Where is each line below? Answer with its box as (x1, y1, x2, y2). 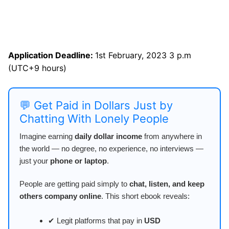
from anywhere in (142, 131, 202, 141)
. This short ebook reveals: (101, 191, 190, 200)
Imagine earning (19, 131, 75, 141)
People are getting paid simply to (19, 179, 129, 188)
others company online (19, 191, 101, 200)
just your (19, 156, 50, 165)
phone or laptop (50, 156, 107, 165)
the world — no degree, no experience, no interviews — (19, 144, 203, 153)
